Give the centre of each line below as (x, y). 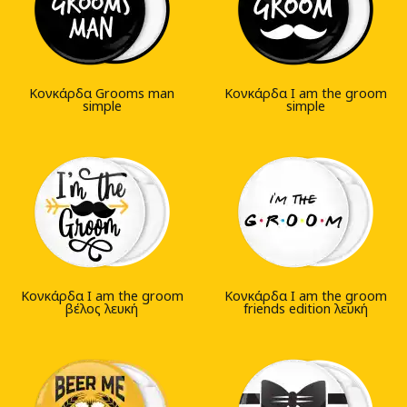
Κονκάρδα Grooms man (102, 94)
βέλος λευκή (102, 309)
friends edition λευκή (305, 309)
